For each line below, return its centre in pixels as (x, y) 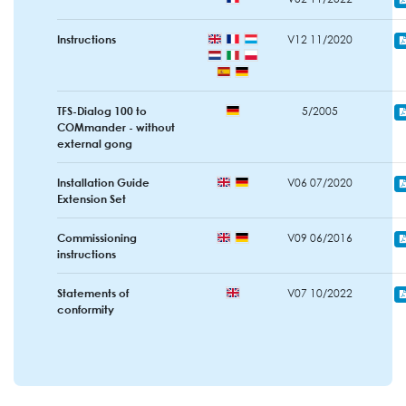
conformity (86, 309)
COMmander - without (116, 127)
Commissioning (97, 238)
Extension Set (92, 199)
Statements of (93, 293)
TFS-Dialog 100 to (102, 111)
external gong (95, 144)
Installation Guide (103, 183)
